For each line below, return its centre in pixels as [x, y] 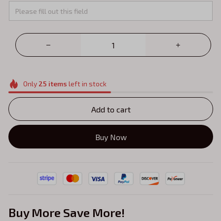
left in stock [87, 84]
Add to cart [111, 109]
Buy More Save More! [67, 213]
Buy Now [111, 137]
